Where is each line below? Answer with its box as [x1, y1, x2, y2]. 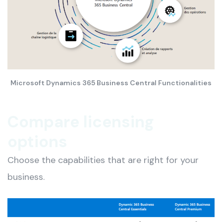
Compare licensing [7, 111, 154, 133]
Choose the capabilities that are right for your [7, 154, 199, 166]
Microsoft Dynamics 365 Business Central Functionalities [10, 78, 212, 88]
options [7, 131, 67, 153]
